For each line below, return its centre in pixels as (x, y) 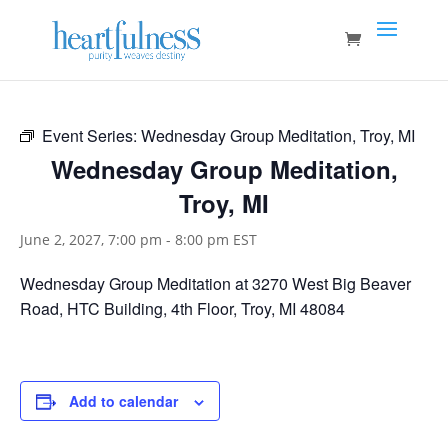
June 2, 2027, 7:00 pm (91, 239)
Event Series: (91, 135)
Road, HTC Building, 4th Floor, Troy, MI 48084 (182, 308)
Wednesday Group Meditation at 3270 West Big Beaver (215, 283)
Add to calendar (123, 401)
